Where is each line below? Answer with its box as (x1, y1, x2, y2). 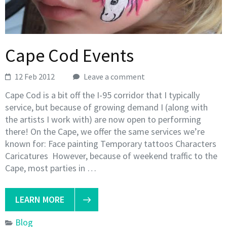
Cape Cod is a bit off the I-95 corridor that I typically (5, 89, 200, 101)
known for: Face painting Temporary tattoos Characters (5, 138, 216, 150)
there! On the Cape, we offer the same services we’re (5, 126, 205, 138)
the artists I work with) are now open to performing (5, 113, 201, 126)
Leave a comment (84, 71, 145, 82)
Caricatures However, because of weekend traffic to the (5, 150, 217, 162)
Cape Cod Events (5, 44, 134, 67)
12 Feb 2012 (15, 71, 55, 82)
